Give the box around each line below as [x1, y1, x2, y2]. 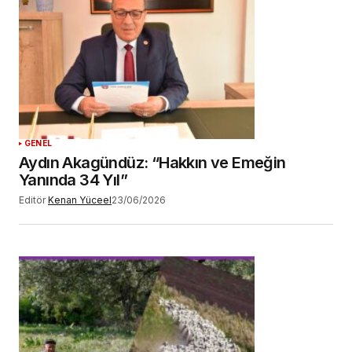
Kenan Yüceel [48, 193, 112, 206]
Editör [19, 193, 46, 206]
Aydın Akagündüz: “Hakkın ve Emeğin [19, 152, 286, 172]
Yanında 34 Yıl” [19, 170, 127, 189]
